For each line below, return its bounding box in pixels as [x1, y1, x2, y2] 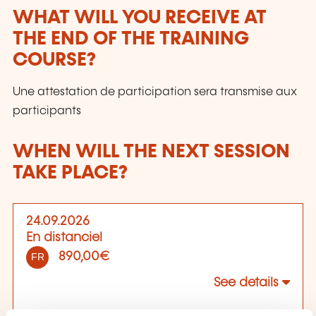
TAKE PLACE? [13, 164, 128, 183]
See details [214, 276, 279, 290]
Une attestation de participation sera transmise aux [13, 85, 297, 98]
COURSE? [13, 51, 96, 71]
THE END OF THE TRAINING [13, 30, 249, 49]
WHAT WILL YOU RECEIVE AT [13, 8, 267, 28]
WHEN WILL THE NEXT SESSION [13, 142, 290, 162]
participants [13, 104, 81, 117]
